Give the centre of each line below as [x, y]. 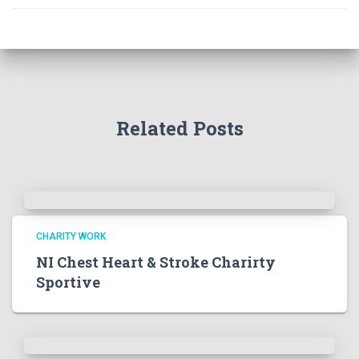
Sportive [68, 282]
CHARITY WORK [71, 236]
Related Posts [179, 128]
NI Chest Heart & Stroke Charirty [156, 262]
